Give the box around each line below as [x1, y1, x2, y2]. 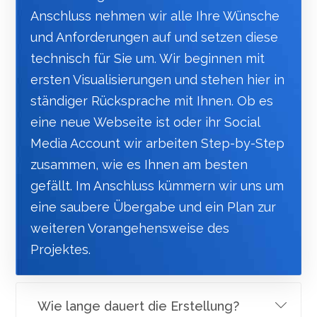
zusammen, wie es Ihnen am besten [30, 157, 248, 172]
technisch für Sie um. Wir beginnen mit [30, 51, 265, 66]
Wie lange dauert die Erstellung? [38, 298, 240, 313]
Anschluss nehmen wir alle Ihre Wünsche [30, 8, 280, 23]
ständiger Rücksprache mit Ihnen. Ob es [30, 93, 274, 108]
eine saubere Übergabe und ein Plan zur [30, 200, 277, 214]
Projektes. [30, 242, 91, 257]
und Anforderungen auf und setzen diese [30, 30, 279, 45]
